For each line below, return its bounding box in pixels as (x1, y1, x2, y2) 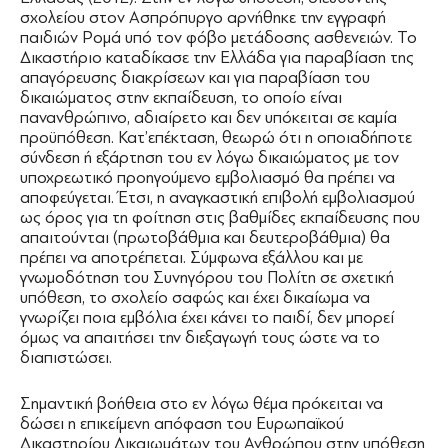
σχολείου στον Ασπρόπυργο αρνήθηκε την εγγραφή (20, 8, 386, 27)
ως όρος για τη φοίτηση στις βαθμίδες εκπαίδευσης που (20, 208, 420, 227)
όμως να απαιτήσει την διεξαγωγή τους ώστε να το (20, 328, 380, 347)
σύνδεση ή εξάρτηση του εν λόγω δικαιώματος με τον (20, 148, 399, 167)
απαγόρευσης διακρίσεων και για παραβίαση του (20, 68, 370, 87)
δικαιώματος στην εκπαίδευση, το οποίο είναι (20, 88, 342, 107)
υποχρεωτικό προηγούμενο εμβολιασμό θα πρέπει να (20, 168, 395, 187)
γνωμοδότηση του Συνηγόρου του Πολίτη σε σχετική (20, 268, 394, 287)
